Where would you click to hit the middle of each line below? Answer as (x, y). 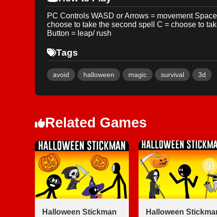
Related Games (96, 123)
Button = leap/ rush (79, 33)
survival (172, 75)
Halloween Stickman (79, 212)
